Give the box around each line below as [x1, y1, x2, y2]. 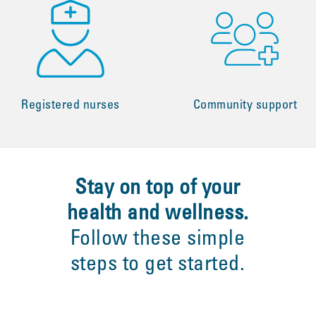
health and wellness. [66, 204, 249, 225]
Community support [193, 99, 298, 112]
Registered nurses [21, 99, 120, 112]
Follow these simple [70, 229, 245, 250]
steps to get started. [70, 255, 245, 276]
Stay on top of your [75, 178, 241, 200]
